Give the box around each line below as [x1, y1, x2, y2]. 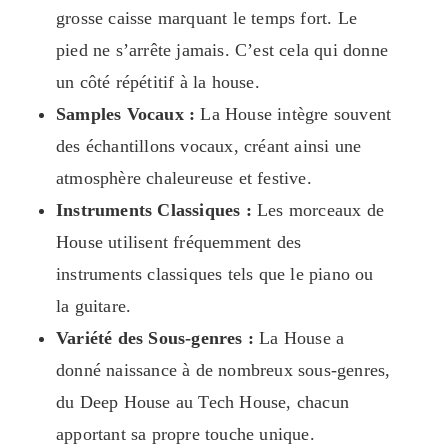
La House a [254, 328, 345, 349]
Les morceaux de [251, 200, 385, 221]
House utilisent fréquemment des [56, 232, 302, 253]
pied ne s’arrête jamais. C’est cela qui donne [56, 40, 389, 61]
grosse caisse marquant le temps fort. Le [56, 8, 357, 29]
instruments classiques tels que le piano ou [56, 264, 374, 285]
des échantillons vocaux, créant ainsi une [56, 136, 362, 157]
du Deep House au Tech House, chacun [56, 392, 349, 413]
